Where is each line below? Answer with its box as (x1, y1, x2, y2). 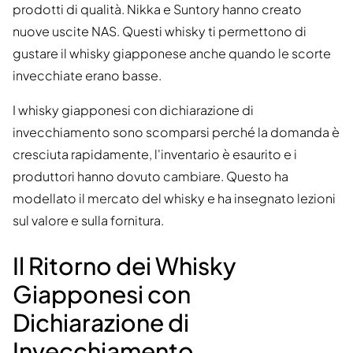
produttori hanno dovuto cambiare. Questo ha (13, 168, 288, 185)
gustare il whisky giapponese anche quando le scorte (13, 45, 331, 62)
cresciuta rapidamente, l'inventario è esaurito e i (13, 146, 297, 163)
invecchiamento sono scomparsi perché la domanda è (13, 124, 340, 141)
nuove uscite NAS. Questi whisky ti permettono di (13, 23, 307, 40)
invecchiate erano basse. (13, 67, 162, 84)
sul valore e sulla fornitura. (13, 212, 164, 229)
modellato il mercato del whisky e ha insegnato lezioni (13, 190, 336, 207)
